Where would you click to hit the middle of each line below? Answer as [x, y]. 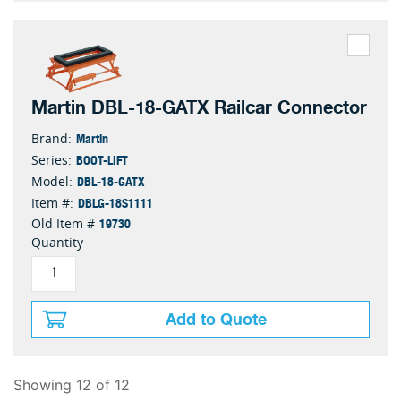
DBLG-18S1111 [115, 202]
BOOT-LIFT [102, 159]
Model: [52, 181]
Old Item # [63, 223]
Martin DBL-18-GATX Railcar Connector [199, 107]
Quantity [57, 242]
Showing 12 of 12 [72, 384]
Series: [51, 159]
